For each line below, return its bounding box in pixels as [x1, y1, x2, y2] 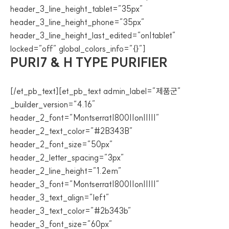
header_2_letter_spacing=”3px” [10, 152, 124, 163]
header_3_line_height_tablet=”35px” [10, 4, 143, 14]
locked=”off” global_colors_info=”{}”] [10, 43, 146, 54]
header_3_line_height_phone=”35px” [10, 17, 145, 27]
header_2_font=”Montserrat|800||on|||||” [10, 112, 159, 123]
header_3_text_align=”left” [10, 192, 109, 202]
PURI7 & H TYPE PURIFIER [10, 55, 168, 70]
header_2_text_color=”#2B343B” [10, 126, 133, 136]
